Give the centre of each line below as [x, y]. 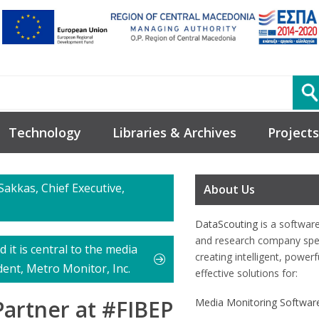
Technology [45, 133]
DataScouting [226, 224]
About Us [229, 190]
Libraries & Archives [174, 133]
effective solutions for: [246, 273]
